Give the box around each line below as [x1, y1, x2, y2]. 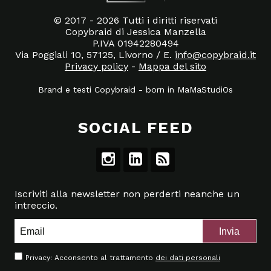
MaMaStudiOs [177, 85, 233, 95]
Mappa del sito [139, 60, 206, 73]
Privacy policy [65, 60, 128, 73]
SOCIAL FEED [77, 119, 194, 137]
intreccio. [15, 200, 57, 212]
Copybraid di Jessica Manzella [65, 26, 206, 38]
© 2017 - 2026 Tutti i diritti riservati [54, 15, 217, 27]
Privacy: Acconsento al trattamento [25, 253, 155, 263]
